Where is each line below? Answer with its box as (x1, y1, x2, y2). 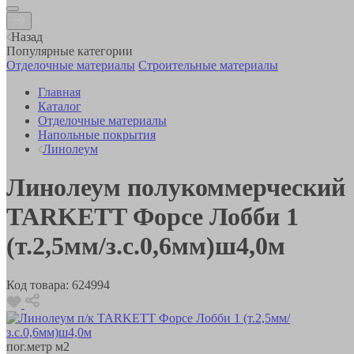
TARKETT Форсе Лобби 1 (6, 202, 299, 232)
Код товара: (6, 277, 69, 292)
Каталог (38, 99, 81, 113)
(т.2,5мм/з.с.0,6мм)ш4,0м (6, 232, 285, 261)
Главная (38, 85, 81, 99)
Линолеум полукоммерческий (6, 173, 345, 202)
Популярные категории (6, 43, 133, 58)
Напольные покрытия (38, 127, 156, 141)
